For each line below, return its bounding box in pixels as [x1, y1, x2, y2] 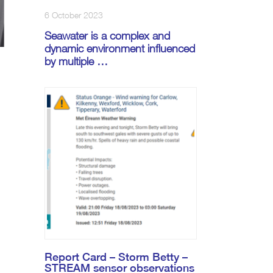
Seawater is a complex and [44, 29, 170, 43]
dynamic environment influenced [44, 42, 195, 55]
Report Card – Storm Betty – [44, 250, 188, 264]
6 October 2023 [44, 10, 103, 21]
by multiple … [44, 55, 108, 68]
